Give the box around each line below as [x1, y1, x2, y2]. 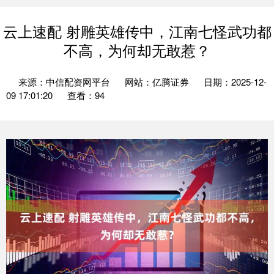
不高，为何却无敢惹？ [64, 40, 210, 61]
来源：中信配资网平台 [18, 75, 113, 88]
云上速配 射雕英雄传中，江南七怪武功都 [2, 21, 272, 42]
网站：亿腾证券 [125, 75, 189, 88]
